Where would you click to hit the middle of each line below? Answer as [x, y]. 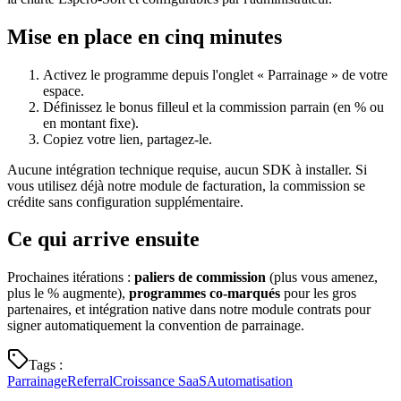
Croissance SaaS [160, 381]
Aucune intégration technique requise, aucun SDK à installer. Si [187, 169]
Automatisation [250, 381]
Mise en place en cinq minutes [145, 36]
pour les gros [318, 294]
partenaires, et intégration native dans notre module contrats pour [189, 310]
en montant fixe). [91, 123]
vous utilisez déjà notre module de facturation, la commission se [186, 185]
